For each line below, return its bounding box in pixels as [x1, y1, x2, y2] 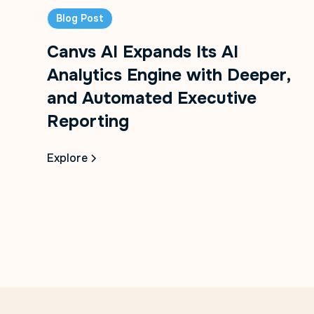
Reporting [47, 110, 130, 132]
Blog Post [56, 11, 104, 25]
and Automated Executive [47, 87, 257, 109]
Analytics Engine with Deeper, [47, 64, 291, 86]
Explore [47, 150, 88, 165]
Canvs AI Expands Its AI [47, 41, 239, 62]
